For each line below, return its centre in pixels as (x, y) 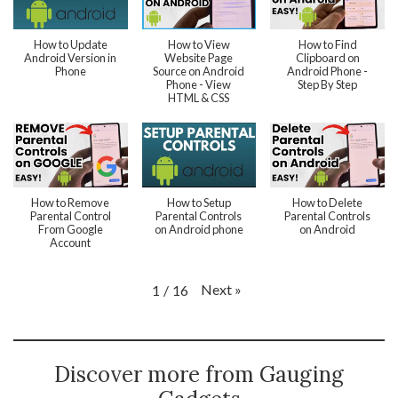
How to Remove (71, 202)
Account (71, 242)
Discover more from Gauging (199, 374)
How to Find (327, 45)
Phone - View (199, 85)
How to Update (70, 45)
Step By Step (328, 85)
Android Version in (71, 58)
